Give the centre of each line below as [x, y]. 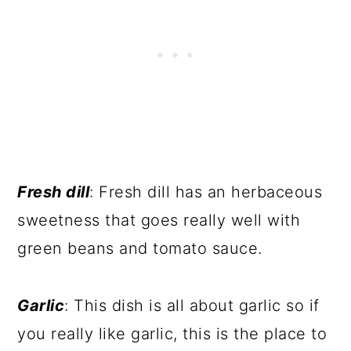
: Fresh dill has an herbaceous [206, 192]
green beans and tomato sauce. [140, 248]
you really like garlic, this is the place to [172, 334]
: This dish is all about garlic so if [192, 306]
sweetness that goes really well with [159, 220]
